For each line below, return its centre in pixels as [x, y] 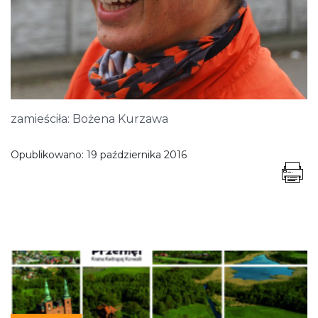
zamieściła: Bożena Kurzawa [89, 119]
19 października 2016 [137, 154]
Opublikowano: [49, 154]
